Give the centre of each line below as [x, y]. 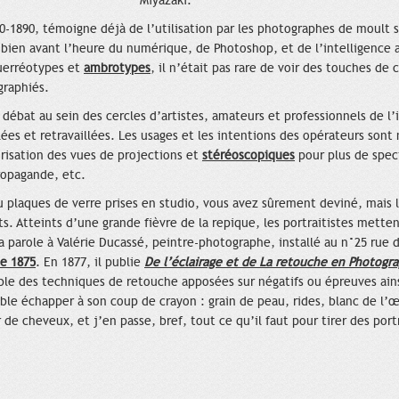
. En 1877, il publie [90, 263]
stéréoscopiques [248, 156]
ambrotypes [117, 69]
